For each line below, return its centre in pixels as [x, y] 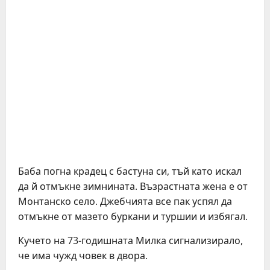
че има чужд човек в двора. [83, 256]
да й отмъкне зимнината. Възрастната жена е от [133, 186]
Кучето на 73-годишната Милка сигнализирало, [130, 240]
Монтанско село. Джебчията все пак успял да [125, 201]
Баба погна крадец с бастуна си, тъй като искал [130, 171]
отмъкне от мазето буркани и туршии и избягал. [133, 216]
